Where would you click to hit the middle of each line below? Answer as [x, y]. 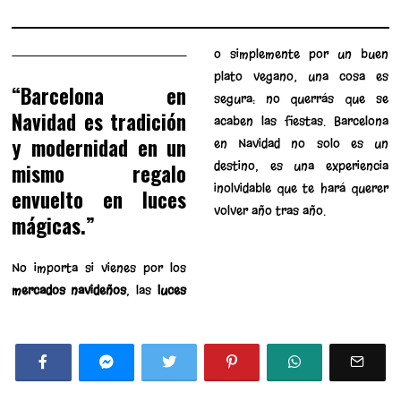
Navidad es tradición [99, 121]
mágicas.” [54, 225]
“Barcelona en [99, 95]
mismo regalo [99, 173]
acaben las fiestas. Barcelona [301, 121]
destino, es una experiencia [301, 166]
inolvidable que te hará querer [301, 188]
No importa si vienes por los [99, 268]
